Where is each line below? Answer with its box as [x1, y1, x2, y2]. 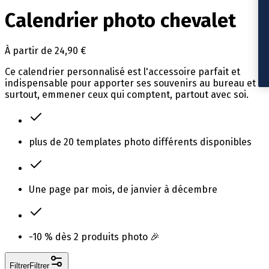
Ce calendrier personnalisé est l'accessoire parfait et [5, 65, 240, 77]
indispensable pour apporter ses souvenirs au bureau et [5, 77, 256, 89]
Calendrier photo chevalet [5, 9, 236, 32]
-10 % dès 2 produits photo [29, 231, 150, 243]
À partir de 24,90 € [5, 44, 86, 56]
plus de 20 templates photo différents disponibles [29, 136, 252, 148]
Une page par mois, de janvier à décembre [29, 183, 217, 195]
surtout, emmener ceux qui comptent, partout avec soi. [5, 88, 249, 100]
